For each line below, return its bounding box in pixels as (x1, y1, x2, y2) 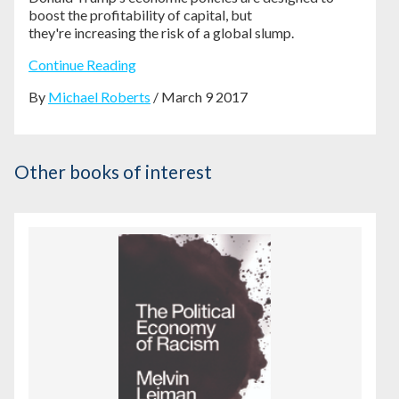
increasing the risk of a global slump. (74, 23, 294, 41)
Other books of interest (14, 159, 212, 183)
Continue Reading (28, 55, 136, 73)
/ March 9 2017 (151, 87, 248, 105)
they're (28, 23, 74, 41)
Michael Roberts (48, 87, 151, 105)
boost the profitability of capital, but (28, 5, 252, 23)
